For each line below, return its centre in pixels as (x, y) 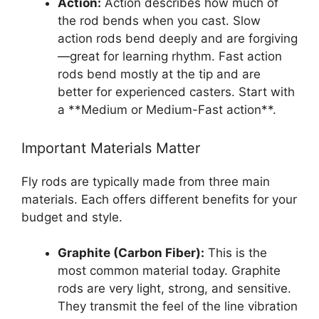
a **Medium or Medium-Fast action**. (167, 110)
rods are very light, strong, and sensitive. (174, 288)
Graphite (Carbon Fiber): (131, 253)
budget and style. (72, 217)
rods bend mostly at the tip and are (159, 74)
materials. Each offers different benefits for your (159, 199)
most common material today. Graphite (169, 271)
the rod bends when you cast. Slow (159, 21)
